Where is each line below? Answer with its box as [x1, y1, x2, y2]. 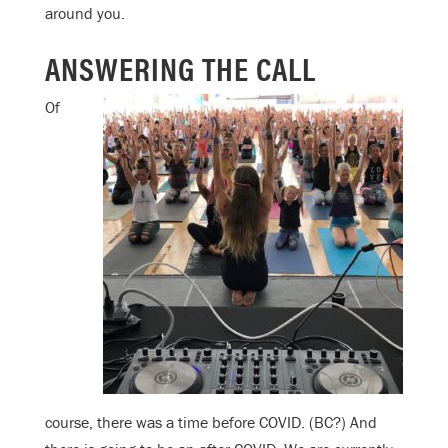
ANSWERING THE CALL [45, 45, 316, 91]
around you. [45, 3, 125, 24]
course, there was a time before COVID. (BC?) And [45, 412, 377, 433]
